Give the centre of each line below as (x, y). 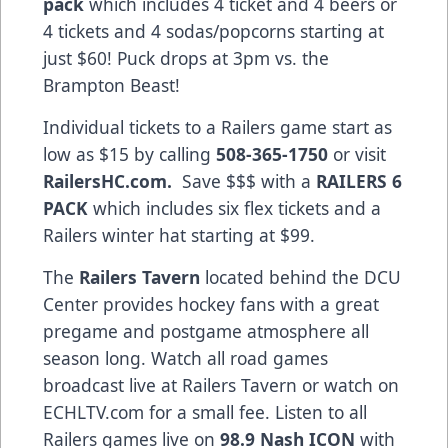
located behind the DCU (300, 276)
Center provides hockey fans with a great (211, 303)
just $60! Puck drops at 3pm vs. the (186, 57)
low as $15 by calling (129, 153)
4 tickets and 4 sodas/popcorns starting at (213, 30)
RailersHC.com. (112, 180)
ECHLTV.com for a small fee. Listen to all (205, 411)
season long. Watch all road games (185, 357)
